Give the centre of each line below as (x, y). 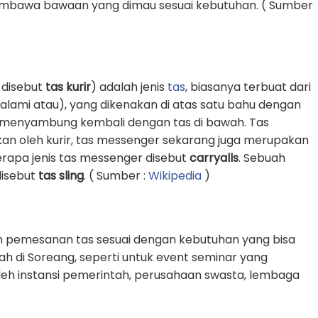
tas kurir (68, 87)
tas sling (61, 176)
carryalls (214, 158)
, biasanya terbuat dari (248, 87)
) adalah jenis (129, 87)
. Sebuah (262, 158)
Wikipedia (175, 176)
